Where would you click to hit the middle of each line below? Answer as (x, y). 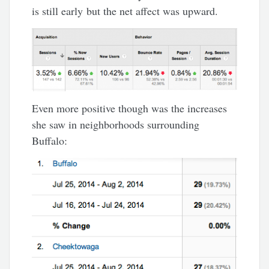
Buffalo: (50, 141)
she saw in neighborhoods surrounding (116, 125)
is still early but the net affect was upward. (125, 11)
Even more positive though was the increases (130, 108)
